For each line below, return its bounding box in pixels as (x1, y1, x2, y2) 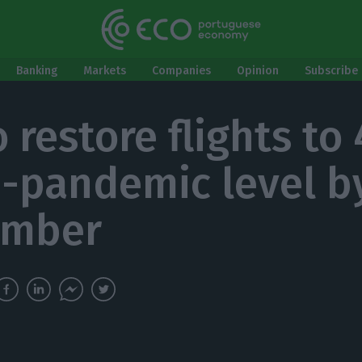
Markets (83, 64, 126, 78)
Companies (152, 64, 211, 78)
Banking (16, 64, 57, 78)
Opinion (237, 64, 279, 78)
